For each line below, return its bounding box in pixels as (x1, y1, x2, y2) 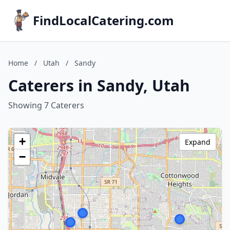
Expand (185, 137, 210, 147)
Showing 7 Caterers (8, 100, 84, 111)
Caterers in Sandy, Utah (8, 75, 190, 96)
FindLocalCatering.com (33, 12, 174, 29)
